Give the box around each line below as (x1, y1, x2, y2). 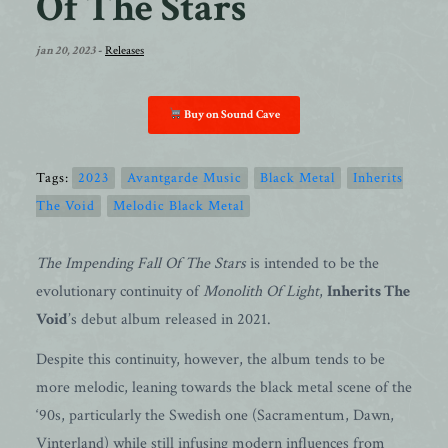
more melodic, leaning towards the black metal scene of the (36, 377, 412, 398)
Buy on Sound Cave (181, 107, 280, 122)
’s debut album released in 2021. (68, 309, 271, 330)
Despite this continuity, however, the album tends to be (36, 349, 385, 370)
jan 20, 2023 (36, 43, 95, 58)
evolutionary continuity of (36, 281, 203, 302)
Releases (105, 43, 144, 58)
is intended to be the (250, 253, 379, 274)
